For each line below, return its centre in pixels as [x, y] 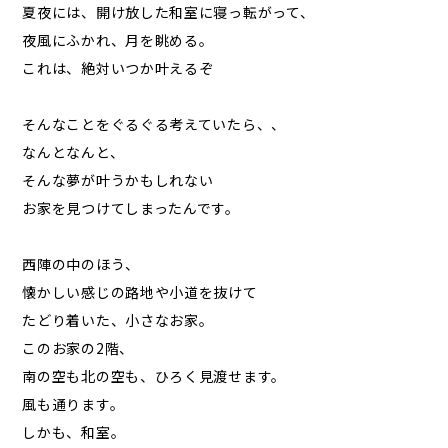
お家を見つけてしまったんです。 [131, 207]
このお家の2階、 [78, 347]
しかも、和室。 [74, 431]
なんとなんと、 [73, 151]
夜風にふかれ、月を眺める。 [118, 39]
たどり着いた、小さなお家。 [118, 319]
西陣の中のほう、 [81, 263]
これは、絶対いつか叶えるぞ [118, 67]
